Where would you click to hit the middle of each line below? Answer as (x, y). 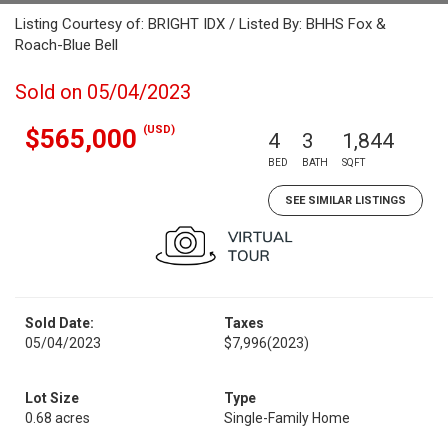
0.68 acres (57, 418)
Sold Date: (59, 323)
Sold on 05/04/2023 (103, 92)
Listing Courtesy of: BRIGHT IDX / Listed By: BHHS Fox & (200, 24)
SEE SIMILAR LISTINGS (345, 200)
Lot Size (52, 398)
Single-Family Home (287, 418)
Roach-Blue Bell (66, 45)
